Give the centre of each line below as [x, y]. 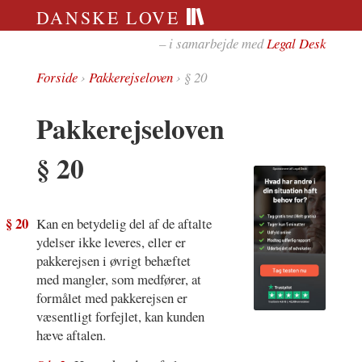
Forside [57, 77]
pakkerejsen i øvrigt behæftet [113, 261]
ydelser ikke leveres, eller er [111, 242]
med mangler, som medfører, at [118, 280]
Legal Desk [297, 43]
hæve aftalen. [71, 335]
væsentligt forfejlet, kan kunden [120, 317]
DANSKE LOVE [111, 17]
